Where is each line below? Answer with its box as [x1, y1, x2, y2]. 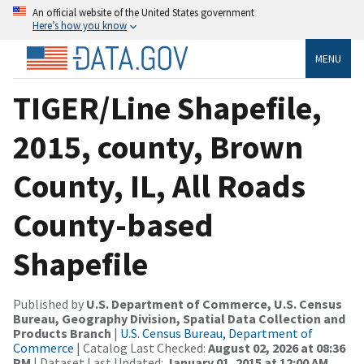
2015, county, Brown [13, 126, 303, 167]
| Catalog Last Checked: [74, 339, 208, 356]
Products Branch [13, 324, 111, 341]
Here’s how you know [32, 19, 127, 32]
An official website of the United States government [32, 6, 254, 19]
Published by [13, 295, 86, 312]
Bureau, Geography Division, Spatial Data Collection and [13, 310, 345, 327]
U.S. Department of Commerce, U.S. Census [86, 295, 342, 312]
